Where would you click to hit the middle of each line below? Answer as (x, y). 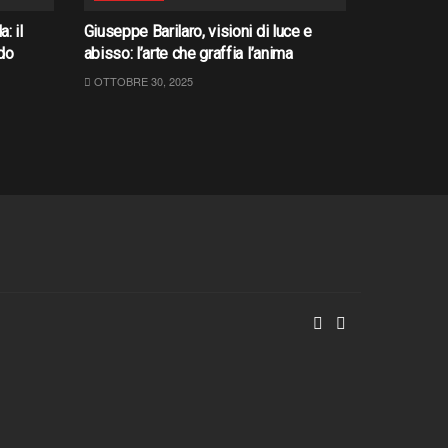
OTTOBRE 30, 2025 (141, 81)
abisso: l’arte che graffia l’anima (188, 54)
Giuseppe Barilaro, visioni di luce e (197, 32)
